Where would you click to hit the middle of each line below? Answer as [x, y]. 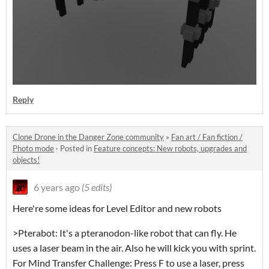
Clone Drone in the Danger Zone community [88, 137]
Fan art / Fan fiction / [207, 137]
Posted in [77, 148]
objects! [26, 159]
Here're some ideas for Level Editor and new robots [117, 208]
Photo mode [33, 148]
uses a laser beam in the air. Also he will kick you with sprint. [134, 247]
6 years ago [57, 187]
